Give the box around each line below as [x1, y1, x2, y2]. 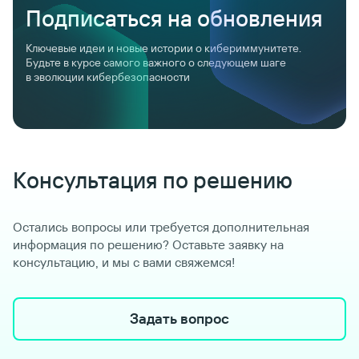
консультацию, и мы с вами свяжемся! [13, 253, 235, 270]
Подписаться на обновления [26, 3, 323, 32]
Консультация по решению [13, 165, 292, 194]
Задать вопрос [130, 309, 229, 328]
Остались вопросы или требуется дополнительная [13, 218, 309, 235]
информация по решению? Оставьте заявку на [13, 236, 284, 252]
